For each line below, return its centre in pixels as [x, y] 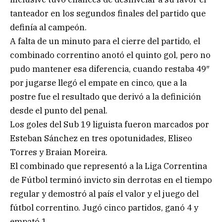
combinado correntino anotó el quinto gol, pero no [110, 55]
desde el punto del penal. [59, 110]
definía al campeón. [48, 27]
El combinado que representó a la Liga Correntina [109, 166]
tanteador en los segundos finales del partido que [108, 13]
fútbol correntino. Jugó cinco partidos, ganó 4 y [104, 207]
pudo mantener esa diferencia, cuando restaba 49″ [110, 69]
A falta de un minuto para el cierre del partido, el [105, 41]
